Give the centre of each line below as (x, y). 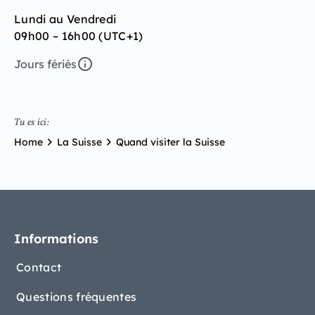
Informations (56, 239)
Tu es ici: (32, 123)
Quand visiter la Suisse (171, 142)
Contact (39, 268)
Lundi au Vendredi (65, 19)
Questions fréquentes (77, 297)
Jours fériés (45, 64)
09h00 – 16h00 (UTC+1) (79, 36)
